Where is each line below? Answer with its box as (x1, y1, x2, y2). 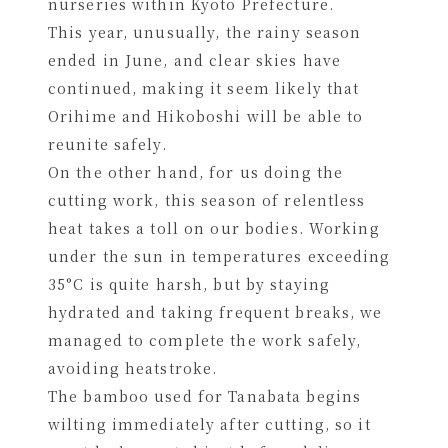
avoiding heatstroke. (47, 358, 218, 378)
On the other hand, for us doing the (47, 162, 344, 182)
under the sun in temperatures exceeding (47, 246, 391, 266)
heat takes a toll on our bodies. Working (47, 218, 380, 238)
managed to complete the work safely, (47, 330, 362, 350)
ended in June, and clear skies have (47, 50, 342, 70)
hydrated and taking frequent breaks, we (47, 302, 383, 322)
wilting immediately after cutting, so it (47, 414, 371, 434)
